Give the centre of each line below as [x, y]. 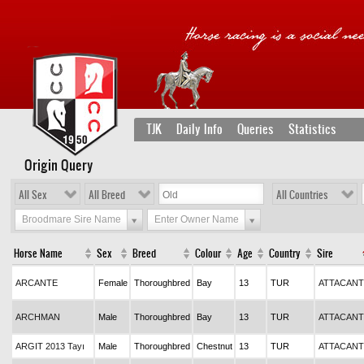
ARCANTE [37, 283]
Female [113, 283]
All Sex [33, 195]
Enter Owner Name [197, 219]
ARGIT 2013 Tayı [50, 346]
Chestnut [214, 346]
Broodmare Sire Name [71, 219]
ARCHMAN [38, 317]
